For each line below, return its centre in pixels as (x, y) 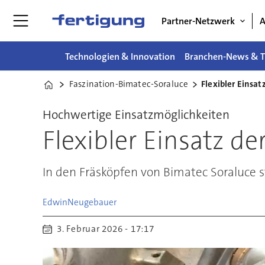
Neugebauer (92, 202)
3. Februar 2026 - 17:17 (109, 229)
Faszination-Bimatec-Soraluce (129, 84)
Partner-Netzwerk (198, 21)
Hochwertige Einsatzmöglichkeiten (136, 115)
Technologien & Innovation (120, 56)
